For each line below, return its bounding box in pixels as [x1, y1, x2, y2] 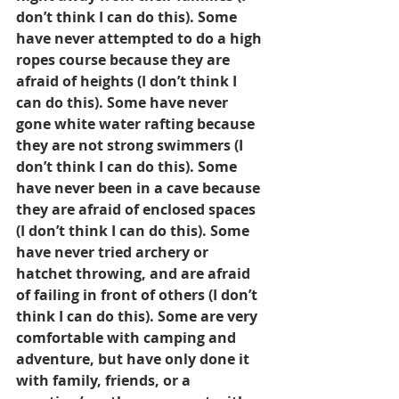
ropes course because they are [16, 50, 233, 70]
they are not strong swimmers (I [16, 135, 247, 156]
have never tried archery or [16, 242, 212, 263]
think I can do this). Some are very [16, 306, 261, 327]
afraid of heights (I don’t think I [16, 71, 240, 92]
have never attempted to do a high [16, 28, 265, 49]
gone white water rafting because [16, 114, 258, 134]
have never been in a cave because [16, 178, 264, 199]
